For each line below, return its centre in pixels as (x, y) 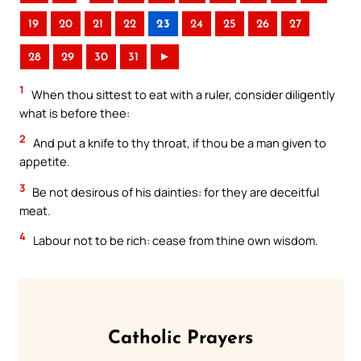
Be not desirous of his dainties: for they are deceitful (174, 191)
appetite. (45, 162)
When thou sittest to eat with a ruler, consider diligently (182, 94)
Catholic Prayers (180, 339)
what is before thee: (75, 112)
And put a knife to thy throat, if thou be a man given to (178, 143)
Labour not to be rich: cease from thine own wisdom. (174, 241)
